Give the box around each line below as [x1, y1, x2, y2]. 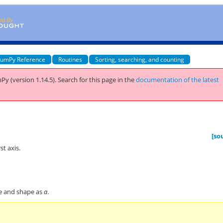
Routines [58, 55, 83, 64]
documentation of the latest [136, 75, 220, 84]
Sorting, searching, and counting [95, 55, 185, 64]
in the [116, 75, 136, 84]
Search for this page [58, 75, 116, 84]
